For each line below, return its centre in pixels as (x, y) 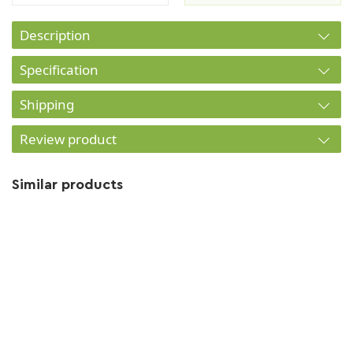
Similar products (67, 184)
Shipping (47, 104)
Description (55, 35)
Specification (59, 70)
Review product (68, 139)
